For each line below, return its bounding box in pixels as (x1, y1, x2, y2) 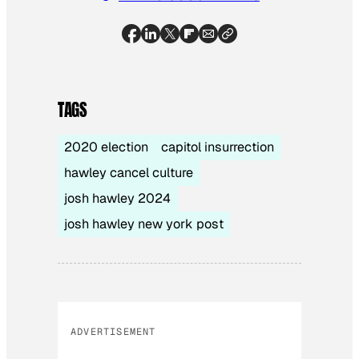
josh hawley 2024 (64, 189, 171, 207)
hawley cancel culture (64, 163, 193, 181)
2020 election (64, 138, 148, 155)
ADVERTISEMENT (71, 325, 156, 338)
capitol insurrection (161, 138, 274, 155)
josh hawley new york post (64, 215, 224, 232)
